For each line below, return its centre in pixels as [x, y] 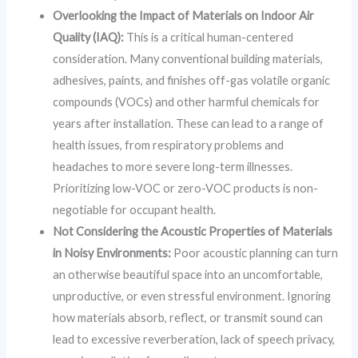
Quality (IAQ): [89, 38]
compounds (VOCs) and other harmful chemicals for [187, 102]
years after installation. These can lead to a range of [189, 124]
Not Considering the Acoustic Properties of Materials [193, 232]
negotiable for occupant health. [135, 210]
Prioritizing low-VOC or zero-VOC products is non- [186, 189]
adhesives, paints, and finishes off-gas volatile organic [192, 81]
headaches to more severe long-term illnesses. [173, 167]
